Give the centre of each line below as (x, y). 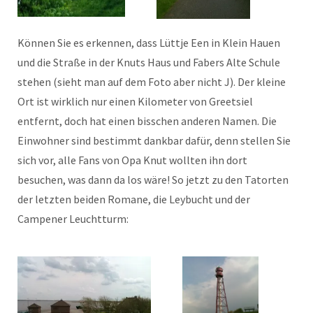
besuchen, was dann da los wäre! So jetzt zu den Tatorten (153, 179)
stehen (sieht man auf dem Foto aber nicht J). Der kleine (152, 81)
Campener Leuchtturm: (73, 218)
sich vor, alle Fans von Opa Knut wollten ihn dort (132, 160)
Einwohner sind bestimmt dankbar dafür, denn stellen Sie (154, 140)
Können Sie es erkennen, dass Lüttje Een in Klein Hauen (149, 42)
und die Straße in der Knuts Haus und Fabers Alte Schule (149, 62)
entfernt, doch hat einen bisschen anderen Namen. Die (147, 121)
